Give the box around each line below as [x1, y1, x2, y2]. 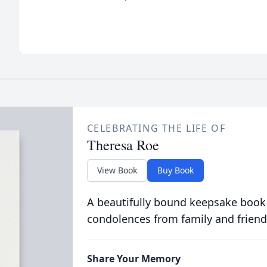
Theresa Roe [86, 135, 159, 154]
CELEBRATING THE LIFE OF [86, 122, 226, 135]
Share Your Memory [86, 252, 181, 265]
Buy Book [157, 164, 194, 176]
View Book [97, 164, 137, 176]
